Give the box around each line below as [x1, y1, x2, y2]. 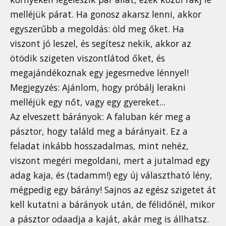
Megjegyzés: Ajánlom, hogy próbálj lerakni [10, 81, 186, 94]
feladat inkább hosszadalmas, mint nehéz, [10, 140, 189, 152]
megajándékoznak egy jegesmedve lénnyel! [10, 67, 189, 79]
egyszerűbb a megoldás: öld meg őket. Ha [10, 23, 184, 35]
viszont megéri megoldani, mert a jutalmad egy [10, 154, 210, 167]
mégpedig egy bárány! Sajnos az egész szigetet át [10, 184, 216, 196]
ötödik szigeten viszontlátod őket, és [10, 52, 165, 65]
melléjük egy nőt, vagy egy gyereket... [10, 96, 165, 108]
